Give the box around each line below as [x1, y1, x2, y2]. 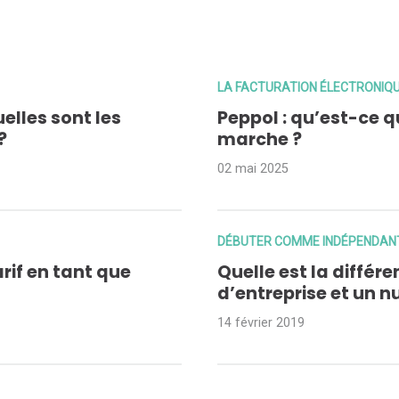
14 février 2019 [216, 315, 305, 331]
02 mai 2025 [216, 161, 289, 177]
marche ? [216, 127, 302, 152]
